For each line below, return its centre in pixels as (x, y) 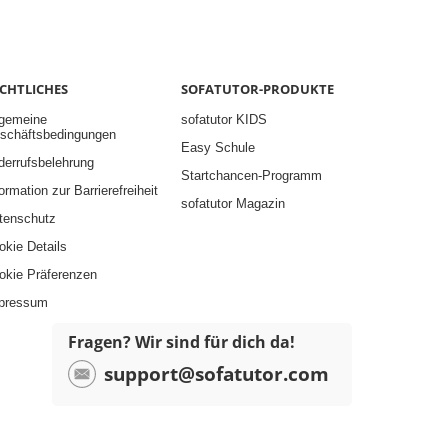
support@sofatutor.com (216, 373)
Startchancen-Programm (251, 175)
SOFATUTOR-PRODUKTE (257, 89)
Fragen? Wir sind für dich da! (181, 342)
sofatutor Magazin (232, 203)
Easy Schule (217, 147)
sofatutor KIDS (223, 119)
